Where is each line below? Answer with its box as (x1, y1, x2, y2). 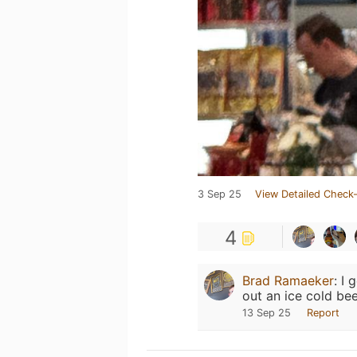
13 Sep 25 (242, 307, 291, 319)
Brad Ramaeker (242, 273, 334, 288)
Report (307, 307, 339, 319)
